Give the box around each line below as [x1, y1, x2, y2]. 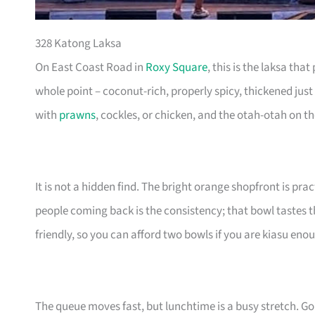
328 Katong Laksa [35, 35, 122, 53]
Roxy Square [146, 59, 207, 77]
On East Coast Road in [35, 59, 146, 77]
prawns [59, 107, 96, 124]
